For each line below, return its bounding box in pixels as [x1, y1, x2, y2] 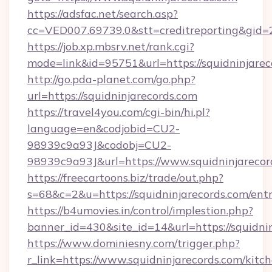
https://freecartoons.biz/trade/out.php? [27, 171, 223, 185]
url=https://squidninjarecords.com [27, 89, 197, 103]
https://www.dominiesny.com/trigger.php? [27, 236, 240, 250]
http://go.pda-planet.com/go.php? [27, 72, 195, 86]
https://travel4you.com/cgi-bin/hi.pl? [27, 105, 210, 119]
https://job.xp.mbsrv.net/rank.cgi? [27, 39, 194, 53]
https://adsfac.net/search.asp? [27, 7, 178, 21]
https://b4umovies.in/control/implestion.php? [27, 203, 253, 217]
